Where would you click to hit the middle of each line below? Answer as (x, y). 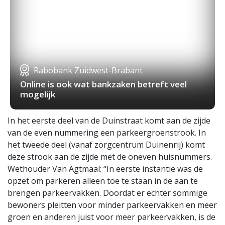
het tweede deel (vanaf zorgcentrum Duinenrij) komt (106, 145)
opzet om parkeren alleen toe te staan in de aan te (103, 181)
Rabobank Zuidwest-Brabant (88, 71)
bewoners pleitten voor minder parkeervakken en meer (112, 205)
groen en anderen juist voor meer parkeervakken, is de (111, 217)
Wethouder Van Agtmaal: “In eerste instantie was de (105, 169)
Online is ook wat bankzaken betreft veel (103, 84)
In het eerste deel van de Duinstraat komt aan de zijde (109, 121)
